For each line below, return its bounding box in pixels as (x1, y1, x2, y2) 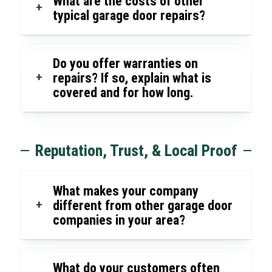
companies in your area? (52, 212, 185, 228)
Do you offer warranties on (52, 56, 198, 72)
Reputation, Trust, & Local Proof (35, 141, 237, 160)
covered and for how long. (52, 85, 194, 101)
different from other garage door (52, 198, 233, 214)
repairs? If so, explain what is (52, 70, 211, 86)
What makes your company (52, 183, 199, 199)
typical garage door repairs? (52, 8, 205, 24)
